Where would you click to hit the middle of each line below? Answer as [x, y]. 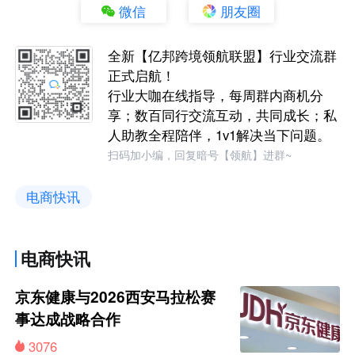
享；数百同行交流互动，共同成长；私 [223, 115]
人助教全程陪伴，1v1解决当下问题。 [219, 134]
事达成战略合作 [68, 319]
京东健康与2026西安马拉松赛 [116, 296]
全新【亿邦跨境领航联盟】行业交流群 [223, 55]
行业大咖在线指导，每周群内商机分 [216, 95]
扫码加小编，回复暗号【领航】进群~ [200, 155]
